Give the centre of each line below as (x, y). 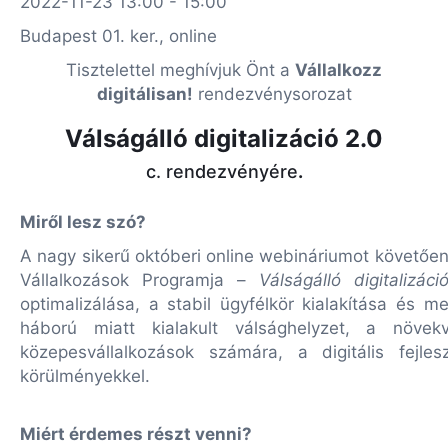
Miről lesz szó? (83, 222)
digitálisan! (144, 94)
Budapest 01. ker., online (118, 36)
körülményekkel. (85, 376)
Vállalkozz (338, 70)
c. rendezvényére (221, 171)
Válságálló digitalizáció (202, 138)
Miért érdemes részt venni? (138, 434)
